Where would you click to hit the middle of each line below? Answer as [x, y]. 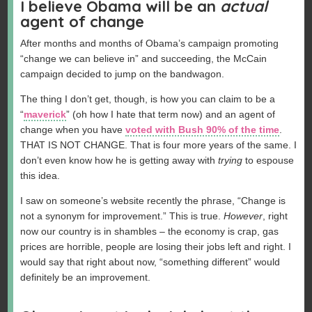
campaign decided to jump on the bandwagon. [123, 74]
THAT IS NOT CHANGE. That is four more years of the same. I [159, 145]
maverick [45, 115]
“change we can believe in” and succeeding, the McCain [144, 59]
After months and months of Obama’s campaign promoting [150, 44]
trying [231, 161]
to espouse [268, 161]
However [243, 216]
